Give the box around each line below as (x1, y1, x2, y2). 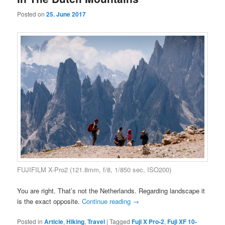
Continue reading (82, 196, 133, 206)
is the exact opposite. (17, 196, 82, 206)
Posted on (17, 10, 47, 19)
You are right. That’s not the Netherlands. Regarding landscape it (17, 185, 205, 195)
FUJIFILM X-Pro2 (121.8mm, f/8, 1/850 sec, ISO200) (17, 164, 172, 174)
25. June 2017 (46, 10, 86, 19)
